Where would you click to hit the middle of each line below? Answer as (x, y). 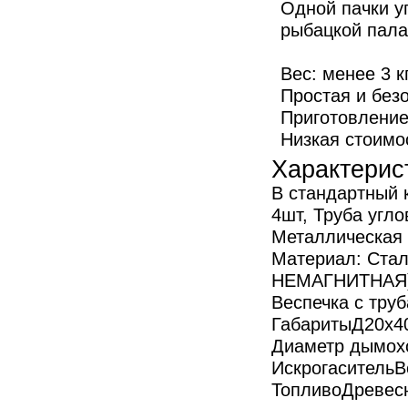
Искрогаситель (333, 368)
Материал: (319, 259)
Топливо (306, 390)
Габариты (311, 324)
